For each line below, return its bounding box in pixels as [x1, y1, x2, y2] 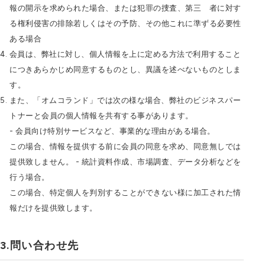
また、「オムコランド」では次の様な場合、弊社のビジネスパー [9, 96, 241, 105]
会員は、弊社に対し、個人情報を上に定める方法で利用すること [9, 50, 241, 59]
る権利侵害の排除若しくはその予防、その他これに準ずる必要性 [9, 19, 241, 28]
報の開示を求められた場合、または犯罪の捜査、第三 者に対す [9, 4, 241, 12]
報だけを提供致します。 [9, 203, 98, 212]
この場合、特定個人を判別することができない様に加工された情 [9, 188, 241, 197]
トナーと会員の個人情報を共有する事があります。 [9, 111, 193, 120]
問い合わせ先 [9, 239, 79, 252]
